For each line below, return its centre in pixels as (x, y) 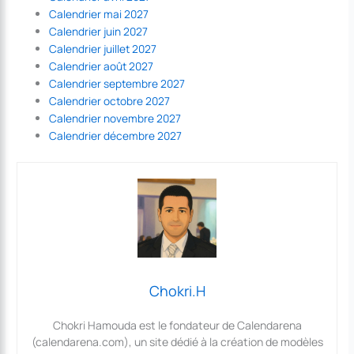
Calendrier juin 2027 (99, 31)
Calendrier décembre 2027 (116, 135)
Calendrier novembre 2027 (115, 118)
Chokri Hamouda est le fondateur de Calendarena (177, 325)
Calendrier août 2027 (102, 66)
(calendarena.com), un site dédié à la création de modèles (177, 341)
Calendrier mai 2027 (99, 13)
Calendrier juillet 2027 (103, 48)
